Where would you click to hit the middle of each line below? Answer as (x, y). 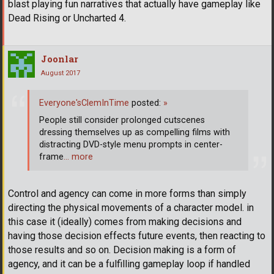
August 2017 (61, 73)
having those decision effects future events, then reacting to (137, 236)
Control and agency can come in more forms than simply (127, 194)
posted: (146, 103)
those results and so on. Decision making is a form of (122, 250)
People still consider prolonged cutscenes (122, 120)
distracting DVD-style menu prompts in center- (131, 144)
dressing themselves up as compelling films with (135, 132)
